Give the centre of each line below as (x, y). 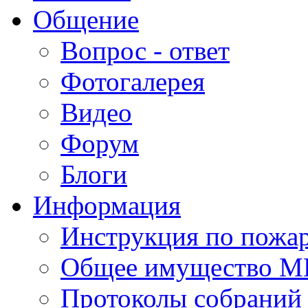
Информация (107, 205)
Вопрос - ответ (145, 51)
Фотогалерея (133, 81)
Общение (86, 20)
